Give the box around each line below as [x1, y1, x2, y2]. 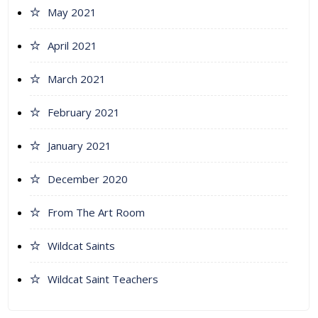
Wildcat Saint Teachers [48, 272, 158, 287]
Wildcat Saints [48, 238, 115, 253]
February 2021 [48, 105, 120, 120]
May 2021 [48, 5, 97, 20]
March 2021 [48, 72, 106, 87]
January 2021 [48, 138, 111, 153]
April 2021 [48, 38, 97, 53]
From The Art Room [48, 205, 145, 220]
